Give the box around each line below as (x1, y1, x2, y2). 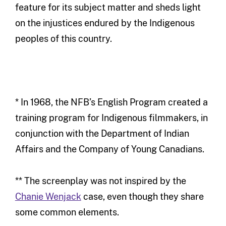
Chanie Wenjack (15, 191, 81, 202)
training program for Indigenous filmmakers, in (15, 112, 208, 123)
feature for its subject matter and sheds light (15, 2, 201, 13)
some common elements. (15, 206, 119, 217)
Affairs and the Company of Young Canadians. (15, 143, 204, 154)
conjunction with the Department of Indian (15, 128, 189, 139)
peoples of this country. (15, 33, 112, 44)
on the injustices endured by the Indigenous (15, 17, 195, 28)
